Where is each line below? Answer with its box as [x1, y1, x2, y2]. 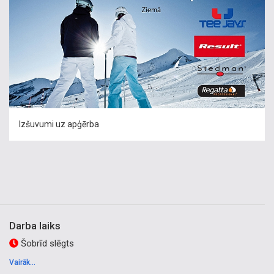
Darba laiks [9, 220, 61, 232]
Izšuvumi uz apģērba [19, 119, 99, 129]
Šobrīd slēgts [18, 238, 74, 249]
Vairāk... [9, 258, 35, 267]
